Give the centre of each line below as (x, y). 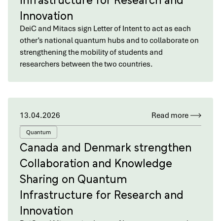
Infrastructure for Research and (102, 194)
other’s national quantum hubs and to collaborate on (109, 40)
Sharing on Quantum (73, 178)
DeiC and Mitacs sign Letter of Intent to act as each (105, 29)
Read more (170, 115)
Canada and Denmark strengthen (106, 146)
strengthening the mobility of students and (91, 52)
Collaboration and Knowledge (96, 162)
